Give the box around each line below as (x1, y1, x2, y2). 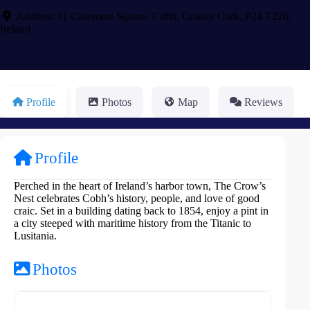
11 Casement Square (57, 10, 147, 22)
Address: (16, 10, 57, 22)
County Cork (182, 10, 239, 22)
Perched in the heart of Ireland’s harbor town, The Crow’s (14, 180, 266, 192)
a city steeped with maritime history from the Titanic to (14, 217, 251, 230)
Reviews (244, 95, 282, 108)
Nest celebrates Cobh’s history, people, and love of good (14, 192, 259, 205)
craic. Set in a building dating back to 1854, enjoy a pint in (14, 205, 268, 217)
